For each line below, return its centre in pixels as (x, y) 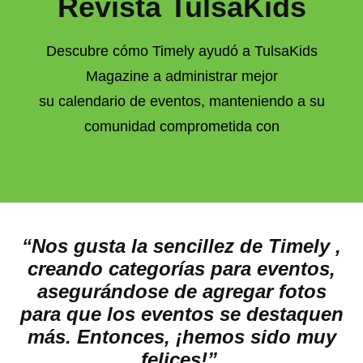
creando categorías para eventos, (181, 269)
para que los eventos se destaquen (181, 314)
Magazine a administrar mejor (181, 77)
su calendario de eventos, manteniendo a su (181, 102)
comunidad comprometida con (181, 127)
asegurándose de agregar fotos (181, 292)
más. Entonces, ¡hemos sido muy (181, 337)
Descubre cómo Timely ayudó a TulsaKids (181, 51)
